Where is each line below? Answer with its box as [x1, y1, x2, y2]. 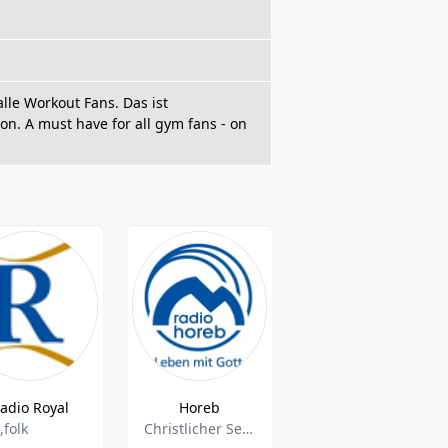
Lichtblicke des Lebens [411, 398, 423, 417]
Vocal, [312, 419, 352, 438]
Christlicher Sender [241, 419, 253, 438]
